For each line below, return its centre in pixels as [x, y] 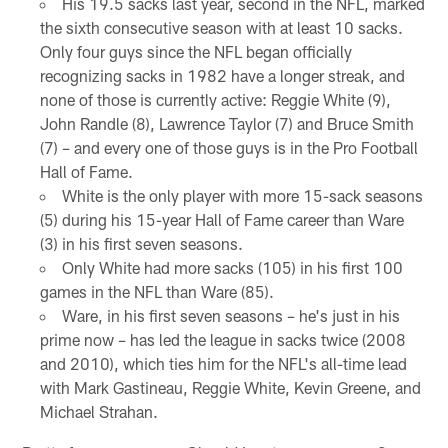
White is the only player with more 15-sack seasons [242, 195]
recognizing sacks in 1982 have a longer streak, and [222, 75]
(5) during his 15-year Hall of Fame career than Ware [221, 219]
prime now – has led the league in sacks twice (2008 [222, 339]
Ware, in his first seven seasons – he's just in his [230, 315]
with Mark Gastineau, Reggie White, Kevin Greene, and [230, 387]
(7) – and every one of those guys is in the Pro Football [228, 147]
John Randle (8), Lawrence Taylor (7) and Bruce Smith [226, 123]
